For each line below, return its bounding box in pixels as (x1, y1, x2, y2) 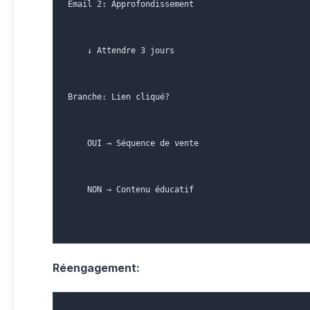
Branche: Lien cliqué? (68, 92, 170, 102)
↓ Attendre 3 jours (68, 46, 174, 55)
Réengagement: (53, 261, 140, 275)
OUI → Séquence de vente (68, 138, 199, 148)
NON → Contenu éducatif (68, 185, 194, 194)
